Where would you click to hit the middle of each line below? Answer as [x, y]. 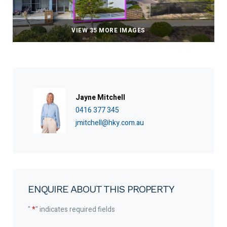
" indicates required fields [75, 209]
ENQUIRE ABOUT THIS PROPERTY [101, 189]
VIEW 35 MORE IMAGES [108, 30]
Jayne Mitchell [100, 98]
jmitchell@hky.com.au [109, 123]
